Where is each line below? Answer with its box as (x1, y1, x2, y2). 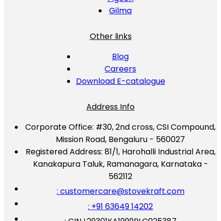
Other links (89, 31, 132, 42)
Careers (105, 63, 136, 75)
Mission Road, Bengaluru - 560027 (56, 133, 185, 145)
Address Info (86, 101, 135, 112)
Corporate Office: (25, 121, 94, 133)
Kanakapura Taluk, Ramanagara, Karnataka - (33, 158, 208, 170)
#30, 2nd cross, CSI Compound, (94, 121, 216, 133)
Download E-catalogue (75, 75, 165, 87)
